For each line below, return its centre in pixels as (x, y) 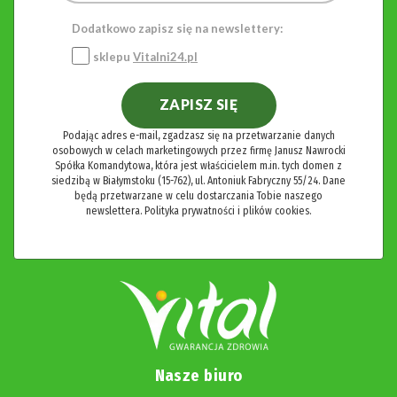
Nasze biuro (198, 376)
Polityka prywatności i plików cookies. (228, 211)
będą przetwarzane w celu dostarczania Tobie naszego (198, 196)
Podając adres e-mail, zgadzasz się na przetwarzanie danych (198, 136)
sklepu (113, 56)
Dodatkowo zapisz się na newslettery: (177, 28)
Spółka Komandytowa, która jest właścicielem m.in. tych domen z (198, 166)
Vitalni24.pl (165, 56)
